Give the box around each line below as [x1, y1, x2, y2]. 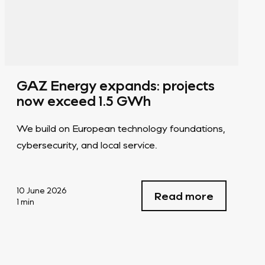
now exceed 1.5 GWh [17, 91, 151, 109]
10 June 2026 [17, 184, 67, 196]
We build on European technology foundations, [17, 121, 226, 134]
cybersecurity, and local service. [17, 138, 158, 151]
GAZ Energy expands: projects [17, 76, 215, 94]
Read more [154, 188, 214, 203]
